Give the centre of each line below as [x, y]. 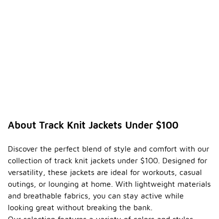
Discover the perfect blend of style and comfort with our [109, 149]
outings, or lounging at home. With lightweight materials [109, 184]
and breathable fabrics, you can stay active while [96, 196]
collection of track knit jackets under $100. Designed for [108, 160]
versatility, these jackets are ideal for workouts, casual [105, 172]
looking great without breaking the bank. [80, 207]
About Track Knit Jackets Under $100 [93, 125]
